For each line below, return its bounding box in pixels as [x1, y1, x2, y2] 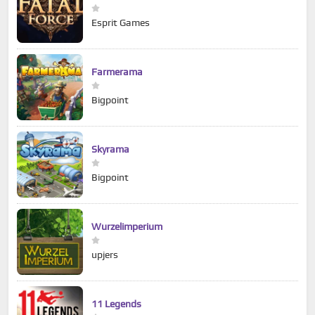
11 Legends [91, 299, 141, 309]
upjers [91, 250, 118, 260]
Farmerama [91, 67, 143, 77]
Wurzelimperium [91, 221, 162, 232]
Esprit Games [91, 18, 150, 28]
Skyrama [91, 144, 129, 155]
